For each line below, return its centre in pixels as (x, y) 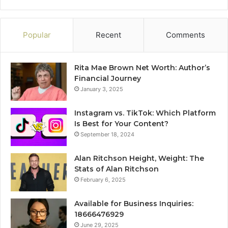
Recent (108, 35)
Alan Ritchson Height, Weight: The (139, 158)
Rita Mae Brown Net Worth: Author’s (142, 67)
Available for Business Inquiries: (134, 203)
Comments (186, 35)
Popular (37, 35)
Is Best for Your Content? (121, 123)
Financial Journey (108, 78)
